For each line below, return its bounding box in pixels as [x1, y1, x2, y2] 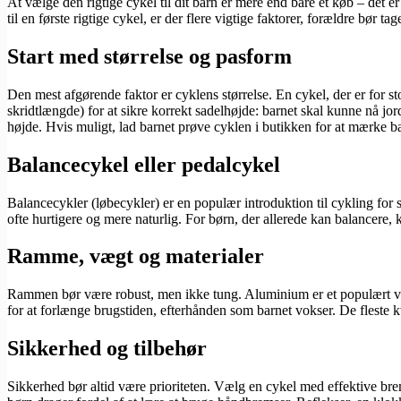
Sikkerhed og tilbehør [7, 337, 207, 361]
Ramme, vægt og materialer [7, 244, 264, 269]
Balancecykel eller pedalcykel [7, 152, 280, 176]
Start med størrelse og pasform [7, 44, 292, 68]
